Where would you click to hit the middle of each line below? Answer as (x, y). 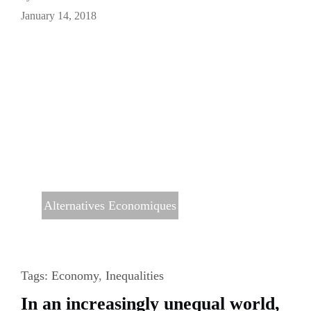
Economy (75, 275)
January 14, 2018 (58, 15)
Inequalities (134, 275)
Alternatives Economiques (110, 205)
